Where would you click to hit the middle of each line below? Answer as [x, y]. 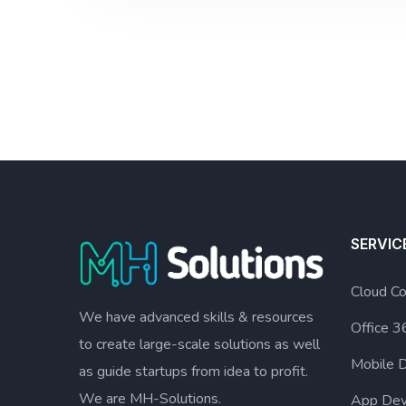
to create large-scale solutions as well [199, 344]
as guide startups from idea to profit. [193, 371]
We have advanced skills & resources [196, 317]
